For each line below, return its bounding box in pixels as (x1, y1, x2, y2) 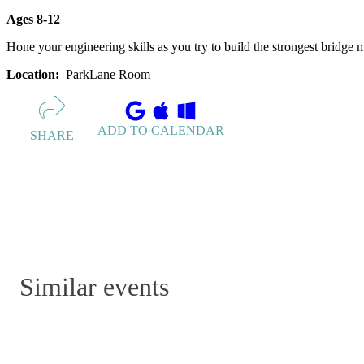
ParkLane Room (66, 67, 150, 82)
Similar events (19, 271, 169, 301)
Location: (6, 67, 63, 82)
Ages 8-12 (6, 12, 60, 27)
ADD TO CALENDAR (97, 123, 224, 137)
